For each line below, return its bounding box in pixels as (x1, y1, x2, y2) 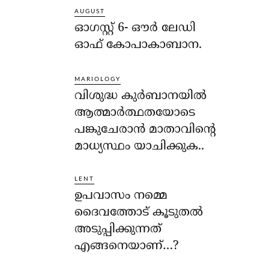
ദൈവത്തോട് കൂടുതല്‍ (74, 205, 204, 221)
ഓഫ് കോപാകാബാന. (74, 37, 202, 53)
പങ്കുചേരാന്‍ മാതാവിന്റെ (74, 122, 216, 138)
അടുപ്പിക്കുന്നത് (74, 222, 162, 238)
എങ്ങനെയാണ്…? (74, 239, 179, 255)
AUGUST (74, 8, 106, 14)
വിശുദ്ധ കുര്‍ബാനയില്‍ (74, 89, 207, 104)
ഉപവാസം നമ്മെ (74, 189, 168, 204)
